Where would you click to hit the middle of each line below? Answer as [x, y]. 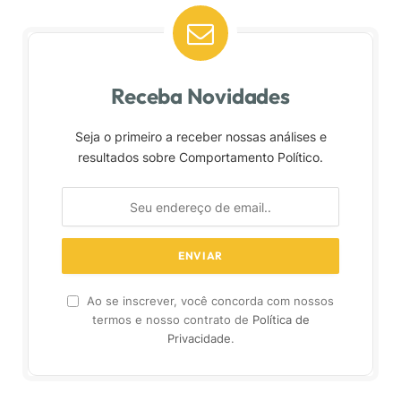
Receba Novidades [200, 96]
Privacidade [199, 339]
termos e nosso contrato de [172, 320]
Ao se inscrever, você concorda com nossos [209, 302]
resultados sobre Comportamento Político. [200, 158]
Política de [281, 320]
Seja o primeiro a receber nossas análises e [200, 137]
